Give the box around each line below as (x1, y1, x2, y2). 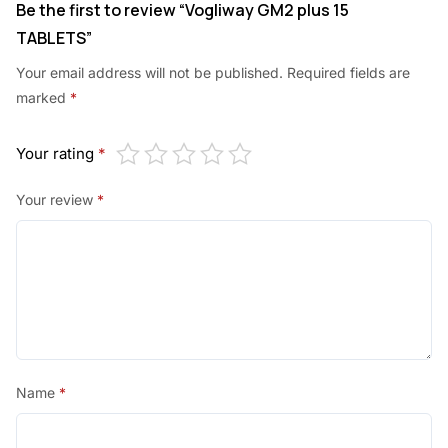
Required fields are (287, 64, 410, 82)
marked (16, 89, 70, 107)
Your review (16, 191, 97, 209)
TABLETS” (16, 27, 92, 50)
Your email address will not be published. (16, 64, 283, 82)
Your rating (16, 144, 98, 164)
